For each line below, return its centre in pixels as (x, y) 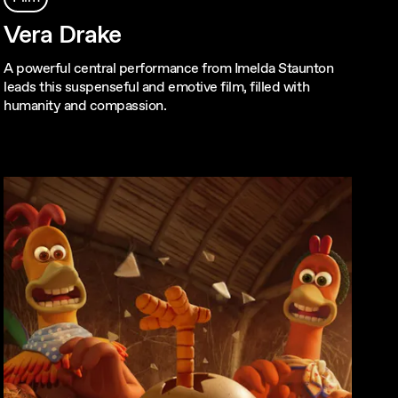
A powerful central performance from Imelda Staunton (169, 68)
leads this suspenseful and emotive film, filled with (157, 87)
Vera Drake (63, 35)
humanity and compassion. (85, 106)
